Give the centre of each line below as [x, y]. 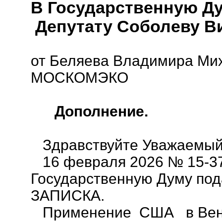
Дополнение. [93, 111]
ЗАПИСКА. [70, 195]
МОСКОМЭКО [80, 78]
